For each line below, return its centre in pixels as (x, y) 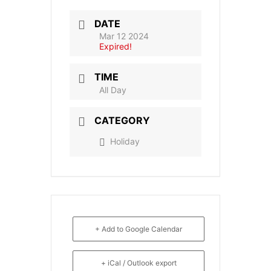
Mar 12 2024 (124, 36)
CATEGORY (122, 120)
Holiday (125, 141)
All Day (113, 90)
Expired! (116, 47)
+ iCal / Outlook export (139, 263)
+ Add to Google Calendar (139, 229)
